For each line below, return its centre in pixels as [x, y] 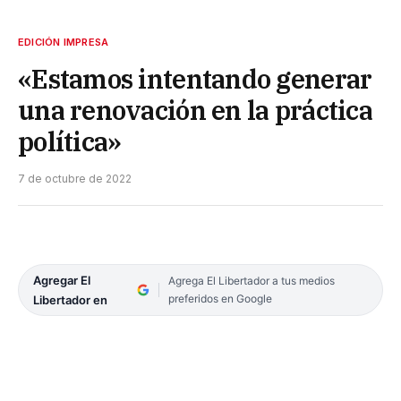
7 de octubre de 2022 [75, 178]
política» [70, 141]
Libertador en [70, 299]
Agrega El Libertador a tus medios [251, 280]
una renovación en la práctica [195, 110]
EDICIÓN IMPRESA [64, 42]
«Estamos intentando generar [195, 78]
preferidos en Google [220, 298]
